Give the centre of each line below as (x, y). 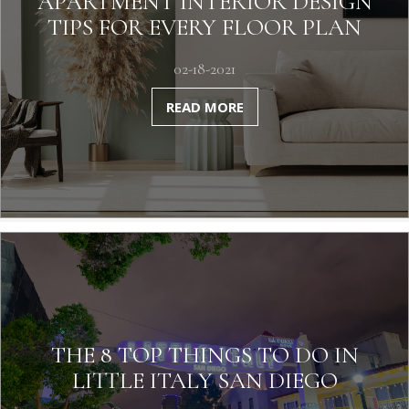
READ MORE (204, 107)
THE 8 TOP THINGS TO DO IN (204, 355)
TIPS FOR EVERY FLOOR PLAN (204, 27)
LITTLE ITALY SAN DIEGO (204, 380)
